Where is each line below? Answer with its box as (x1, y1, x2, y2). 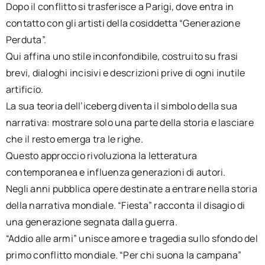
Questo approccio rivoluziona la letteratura (5, 149, 198, 163)
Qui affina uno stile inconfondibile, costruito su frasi (5, 50, 238, 63)
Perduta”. (5, 33, 47, 47)
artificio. (5, 83, 44, 96)
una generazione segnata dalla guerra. (5, 215, 177, 229)
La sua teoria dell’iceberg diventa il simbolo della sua (5, 99, 238, 113)
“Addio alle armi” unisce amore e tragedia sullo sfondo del (5, 232, 258, 245)
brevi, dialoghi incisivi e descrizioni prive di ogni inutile (5, 66, 245, 80)
